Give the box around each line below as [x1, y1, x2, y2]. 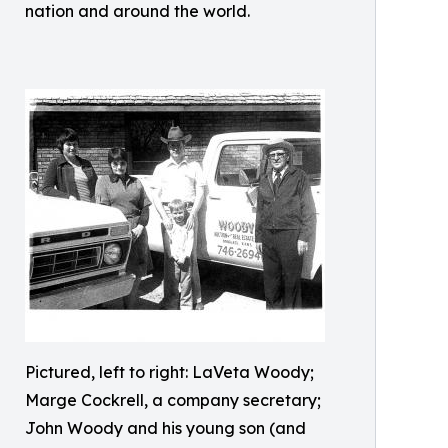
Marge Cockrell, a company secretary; [25, 390, 321, 410]
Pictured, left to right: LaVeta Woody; [25, 362, 314, 382]
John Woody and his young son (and [25, 418, 306, 438]
